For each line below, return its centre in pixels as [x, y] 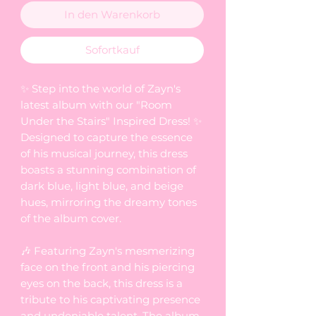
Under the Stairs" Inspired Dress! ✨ [111, 121]
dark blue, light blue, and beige [102, 186]
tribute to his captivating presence [110, 299]
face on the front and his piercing [108, 267]
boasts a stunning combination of [108, 169]
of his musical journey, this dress [104, 153]
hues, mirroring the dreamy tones [109, 202]
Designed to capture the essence [107, 137]
